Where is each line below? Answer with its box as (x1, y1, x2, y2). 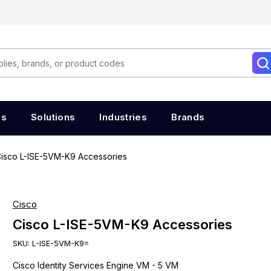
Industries (99, 111, 148, 123)
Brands (171, 111, 205, 123)
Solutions (31, 111, 76, 123)
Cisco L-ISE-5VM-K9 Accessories (12, 217, 232, 232)
